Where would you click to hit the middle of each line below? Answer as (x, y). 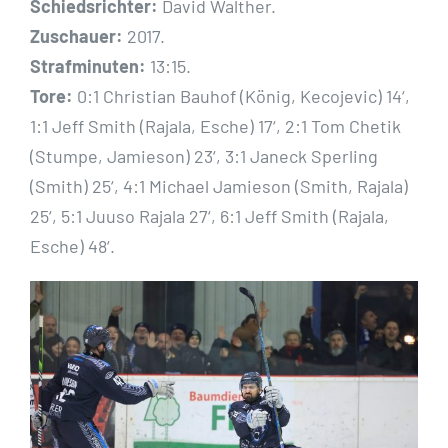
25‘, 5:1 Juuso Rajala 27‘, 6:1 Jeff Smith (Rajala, (209, 216)
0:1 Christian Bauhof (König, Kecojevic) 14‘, (241, 96)
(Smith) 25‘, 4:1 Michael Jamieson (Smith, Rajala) (219, 186)
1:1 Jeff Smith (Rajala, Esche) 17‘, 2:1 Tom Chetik (215, 126)
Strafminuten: (88, 66)
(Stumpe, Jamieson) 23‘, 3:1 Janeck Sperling (204, 156)
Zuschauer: (76, 36)
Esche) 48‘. (72, 246)
